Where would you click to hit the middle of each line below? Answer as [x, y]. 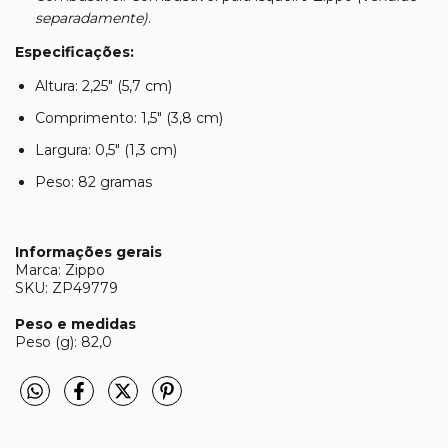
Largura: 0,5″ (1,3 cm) [106, 149]
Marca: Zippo [60, 269]
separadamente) [91, 17]
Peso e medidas [75, 323]
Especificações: [74, 51]
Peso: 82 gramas [93, 181]
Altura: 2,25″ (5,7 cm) [103, 85]
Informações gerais [88, 251]
